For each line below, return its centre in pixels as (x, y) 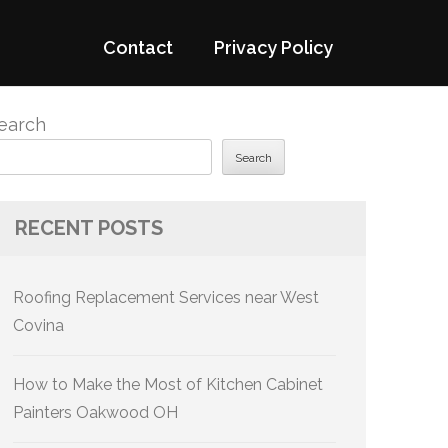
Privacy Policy (273, 47)
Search (253, 158)
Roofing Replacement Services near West (166, 297)
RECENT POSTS (89, 228)
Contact (138, 47)
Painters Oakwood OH (95, 412)
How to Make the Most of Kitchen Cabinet (168, 384)
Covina (38, 325)
